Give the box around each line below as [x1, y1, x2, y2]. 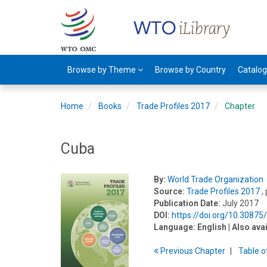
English [197, 222, 227, 232]
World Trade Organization [167, 175, 264, 184]
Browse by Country [155, 65, 226, 74]
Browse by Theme [67, 65, 138, 74]
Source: [154, 187, 185, 196]
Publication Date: [154, 198, 221, 208]
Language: [154, 222, 196, 232]
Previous [159, 246, 195, 256]
